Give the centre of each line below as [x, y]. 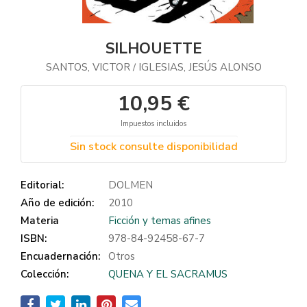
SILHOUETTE [153, 49]
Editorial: [42, 185]
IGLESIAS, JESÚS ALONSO [200, 67]
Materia [40, 221]
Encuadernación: [60, 256]
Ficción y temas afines [160, 221]
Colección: [45, 274]
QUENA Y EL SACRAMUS [168, 274]
